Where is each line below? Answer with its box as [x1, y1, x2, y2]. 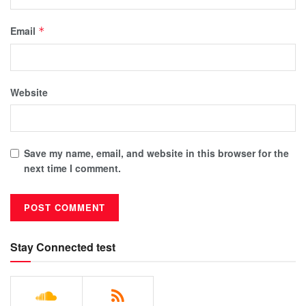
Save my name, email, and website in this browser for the [24, 145, 289, 160]
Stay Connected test [10, 238, 115, 255]
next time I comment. [24, 161, 121, 175]
